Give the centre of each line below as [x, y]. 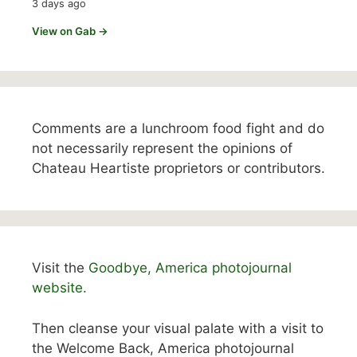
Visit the [60, 268]
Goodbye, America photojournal [190, 268]
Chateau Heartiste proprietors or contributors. [178, 169]
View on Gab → [70, 31]
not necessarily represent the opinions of [162, 149]
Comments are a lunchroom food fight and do [178, 129]
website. [59, 288]
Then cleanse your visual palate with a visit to [178, 328]
